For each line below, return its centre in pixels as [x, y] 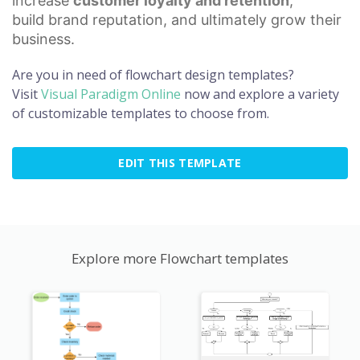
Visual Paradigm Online [111, 94]
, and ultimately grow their [252, 19]
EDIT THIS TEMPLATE [180, 162]
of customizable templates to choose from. [141, 113]
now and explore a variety [260, 94]
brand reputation [106, 19]
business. [43, 39]
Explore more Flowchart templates [180, 258]
